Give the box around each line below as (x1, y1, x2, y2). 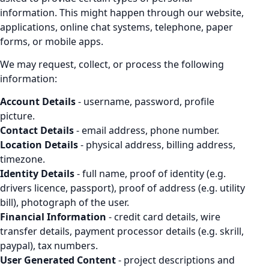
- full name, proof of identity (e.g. (74, 167, 226, 180)
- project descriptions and (116, 253, 235, 267)
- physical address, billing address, (78, 138, 235, 151)
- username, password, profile (76, 95, 214, 108)
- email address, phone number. (74, 124, 219, 137)
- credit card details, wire (106, 210, 220, 223)
